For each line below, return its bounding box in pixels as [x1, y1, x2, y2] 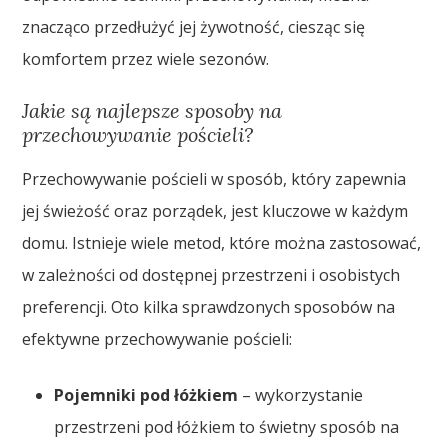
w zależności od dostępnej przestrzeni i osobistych [22, 263, 401, 286]
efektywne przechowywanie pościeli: [22, 327, 293, 350]
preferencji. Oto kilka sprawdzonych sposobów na [22, 295, 396, 318]
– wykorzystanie [238, 383, 364, 406]
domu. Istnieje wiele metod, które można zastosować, [22, 231, 422, 254]
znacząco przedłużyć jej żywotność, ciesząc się [22, 15, 366, 38]
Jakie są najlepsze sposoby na [22, 97, 283, 123]
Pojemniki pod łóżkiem [54, 383, 239, 406]
